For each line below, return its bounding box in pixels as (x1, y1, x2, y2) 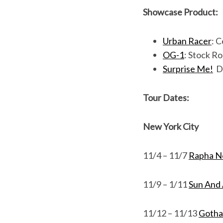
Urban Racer (163, 35, 212, 46)
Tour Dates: (143, 92, 189, 103)
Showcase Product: (143, 6, 218, 17)
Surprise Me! (163, 63, 213, 74)
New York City (143, 120, 199, 132)
